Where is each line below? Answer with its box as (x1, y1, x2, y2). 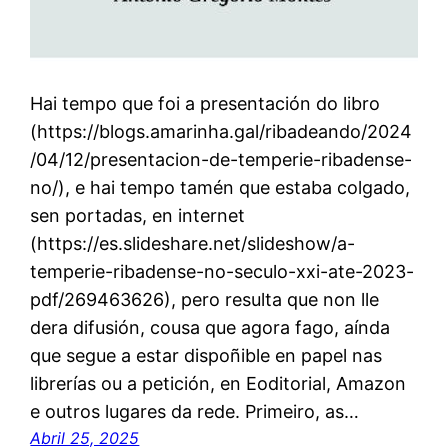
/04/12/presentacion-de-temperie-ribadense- (30, 148, 413, 170)
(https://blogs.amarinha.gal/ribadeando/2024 (30, 120, 413, 142)
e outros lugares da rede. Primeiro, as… (30, 400, 360, 422)
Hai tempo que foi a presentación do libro (30, 92, 381, 114)
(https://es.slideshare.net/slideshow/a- (30, 232, 356, 254)
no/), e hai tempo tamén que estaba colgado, (30, 176, 411, 198)
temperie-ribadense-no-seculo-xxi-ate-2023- (30, 260, 415, 282)
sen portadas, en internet (30, 204, 246, 226)
